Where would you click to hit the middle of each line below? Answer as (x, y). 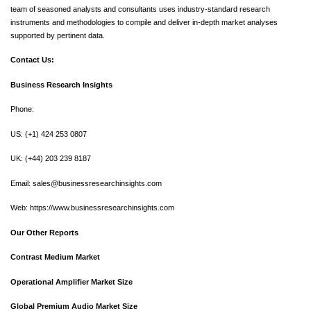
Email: (22, 183)
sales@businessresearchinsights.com (97, 183)
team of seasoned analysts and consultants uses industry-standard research (140, 9)
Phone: (22, 109)
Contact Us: (32, 60)
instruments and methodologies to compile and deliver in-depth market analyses (144, 22)
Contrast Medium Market (55, 257)
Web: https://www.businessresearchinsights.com (92, 208)
